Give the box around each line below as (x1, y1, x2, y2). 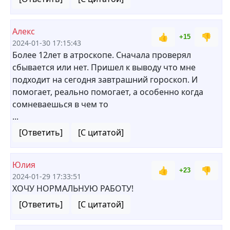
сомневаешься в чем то (12, 99, 108, 110)
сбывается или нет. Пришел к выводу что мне (12, 62, 196, 73)
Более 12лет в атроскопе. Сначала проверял (12, 49, 191, 61)
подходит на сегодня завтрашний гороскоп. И (12, 74, 198, 85)
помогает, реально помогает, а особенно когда (12, 86, 203, 98)
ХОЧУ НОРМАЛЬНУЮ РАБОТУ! (12, 183, 133, 194)
